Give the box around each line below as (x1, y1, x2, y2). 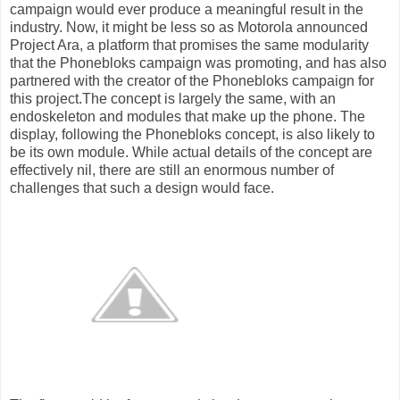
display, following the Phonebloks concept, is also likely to (10, 127, 375, 143)
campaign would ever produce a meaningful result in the (10, 2, 363, 18)
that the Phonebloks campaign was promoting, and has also (10, 55, 387, 71)
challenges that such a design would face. (10, 180, 274, 196)
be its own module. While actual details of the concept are (10, 145, 372, 161)
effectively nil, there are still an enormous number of (10, 162, 334, 179)
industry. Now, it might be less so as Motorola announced (10, 20, 368, 36)
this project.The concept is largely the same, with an (10, 91, 336, 107)
